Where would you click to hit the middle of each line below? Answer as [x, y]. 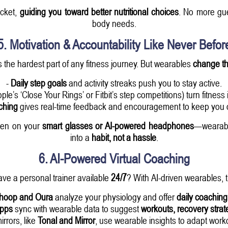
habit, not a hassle [124, 137]
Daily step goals [39, 82]
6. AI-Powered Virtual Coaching [114, 158]
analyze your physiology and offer [115, 196]
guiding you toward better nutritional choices [99, 11]
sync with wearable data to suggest [77, 208]
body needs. [114, 23]
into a [81, 137]
